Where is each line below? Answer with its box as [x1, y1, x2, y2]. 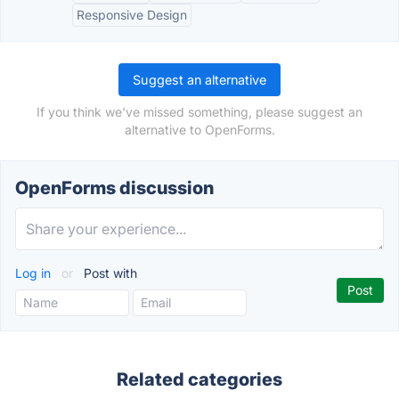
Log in [15, 265, 54, 281]
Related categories [117, 369, 282, 390]
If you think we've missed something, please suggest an [37, 104, 362, 119]
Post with [80, 265, 137, 281]
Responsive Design [77, 7, 187, 22]
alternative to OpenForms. [124, 122, 275, 137]
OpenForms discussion [15, 177, 214, 199]
